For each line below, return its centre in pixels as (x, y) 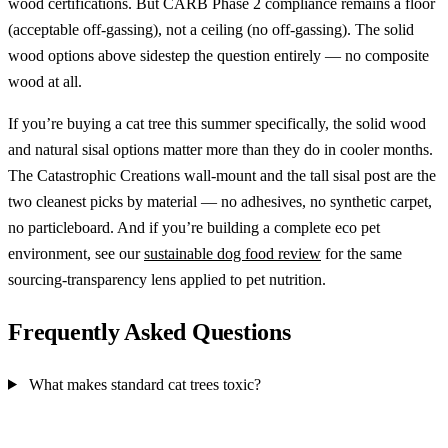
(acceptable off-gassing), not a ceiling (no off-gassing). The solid (211, 29)
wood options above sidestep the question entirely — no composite (218, 55)
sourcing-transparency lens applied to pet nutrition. (167, 279)
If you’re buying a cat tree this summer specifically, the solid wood (217, 123)
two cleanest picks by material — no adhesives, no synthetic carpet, (220, 201)
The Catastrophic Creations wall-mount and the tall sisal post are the (222, 175)
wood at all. (45, 81)
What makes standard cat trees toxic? (144, 384)
